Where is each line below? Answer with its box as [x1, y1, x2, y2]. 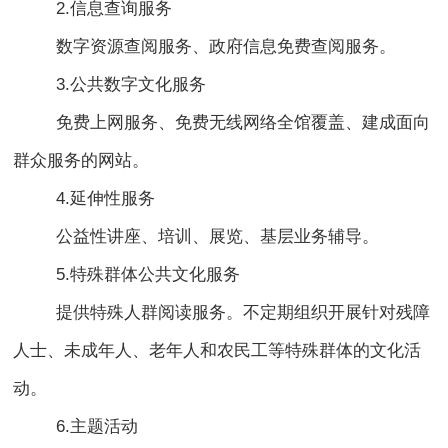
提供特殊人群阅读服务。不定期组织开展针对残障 [56, 303, 431, 323]
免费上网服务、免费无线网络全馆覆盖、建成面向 [56, 113, 431, 133]
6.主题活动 [56, 417, 139, 437]
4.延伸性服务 [56, 189, 156, 209]
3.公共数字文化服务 [56, 75, 207, 95]
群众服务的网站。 [13, 151, 150, 171]
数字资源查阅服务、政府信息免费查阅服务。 [56, 37, 397, 57]
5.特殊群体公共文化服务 [56, 265, 241, 285]
